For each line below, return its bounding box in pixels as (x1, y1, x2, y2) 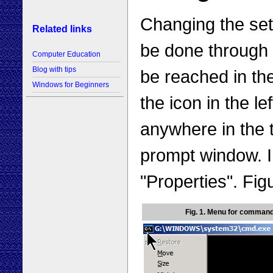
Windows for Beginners (32, 80, 109, 90)
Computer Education (32, 50, 101, 59)
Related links (32, 23, 92, 34)
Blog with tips (32, 65, 76, 74)
